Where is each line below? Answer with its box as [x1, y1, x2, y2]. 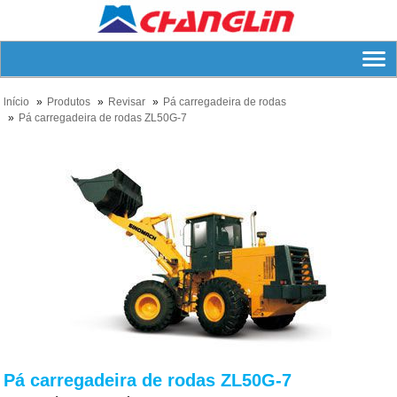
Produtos [47, 96, 91, 108]
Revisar [108, 96, 146, 108]
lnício [4, 96, 30, 108]
